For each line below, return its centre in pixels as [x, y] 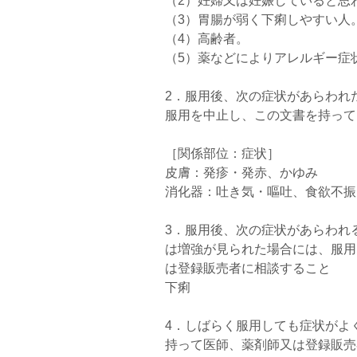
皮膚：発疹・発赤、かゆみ [241, 173]
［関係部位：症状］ [222, 153]
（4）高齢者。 [207, 39]
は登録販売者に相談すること [248, 268]
